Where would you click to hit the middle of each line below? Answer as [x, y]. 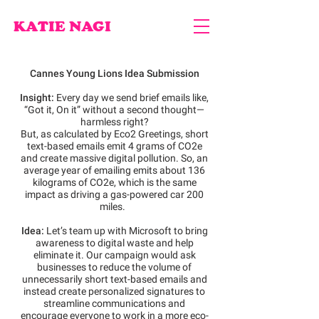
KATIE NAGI [62, 26]
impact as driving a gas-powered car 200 [114, 194]
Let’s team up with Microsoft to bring [126, 231]
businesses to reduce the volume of [114, 267]
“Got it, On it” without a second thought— [114, 110]
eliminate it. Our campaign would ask [114, 255]
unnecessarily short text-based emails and [114, 279]
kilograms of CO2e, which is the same [114, 182]
